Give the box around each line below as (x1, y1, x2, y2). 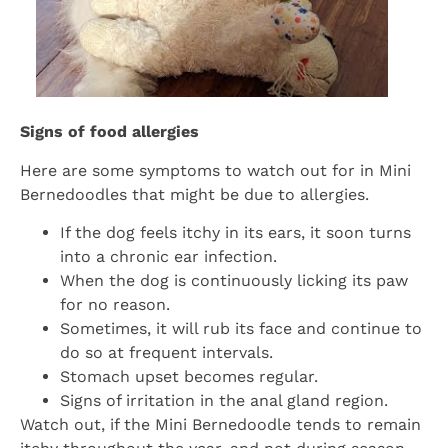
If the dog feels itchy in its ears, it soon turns (60, 222, 411, 242)
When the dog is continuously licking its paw (60, 270, 408, 290)
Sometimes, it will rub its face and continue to (60, 318, 422, 338)
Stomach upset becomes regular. (60, 366, 318, 386)
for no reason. (60, 294, 170, 314)
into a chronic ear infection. (60, 246, 277, 266)
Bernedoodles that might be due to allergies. (20, 184, 369, 204)
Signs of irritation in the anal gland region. (60, 390, 388, 410)
